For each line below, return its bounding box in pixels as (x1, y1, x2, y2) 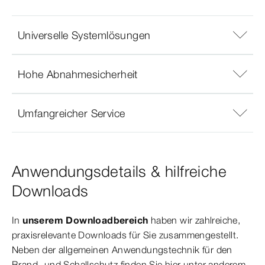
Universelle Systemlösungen (18, 28, 151, 42)
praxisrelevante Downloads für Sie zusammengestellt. (12, 229, 239, 241)
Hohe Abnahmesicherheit (18, 67, 138, 81)
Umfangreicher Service (18, 106, 125, 120)
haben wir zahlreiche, (148, 214, 241, 227)
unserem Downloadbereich (22, 214, 148, 227)
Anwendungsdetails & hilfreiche (12, 162, 227, 182)
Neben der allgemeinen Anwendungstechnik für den (12, 244, 232, 256)
